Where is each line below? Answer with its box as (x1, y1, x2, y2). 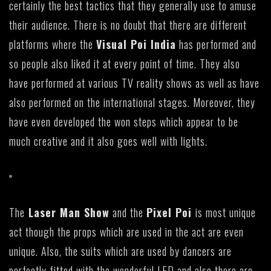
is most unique (195, 204, 256, 221)
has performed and (176, 36, 256, 53)
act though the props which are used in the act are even (9, 224, 244, 240)
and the (109, 204, 146, 221)
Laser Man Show (25, 204, 109, 221)
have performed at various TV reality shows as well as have (9, 75, 260, 91)
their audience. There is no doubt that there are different (9, 17, 247, 33)
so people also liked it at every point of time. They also (9, 56, 240, 72)
